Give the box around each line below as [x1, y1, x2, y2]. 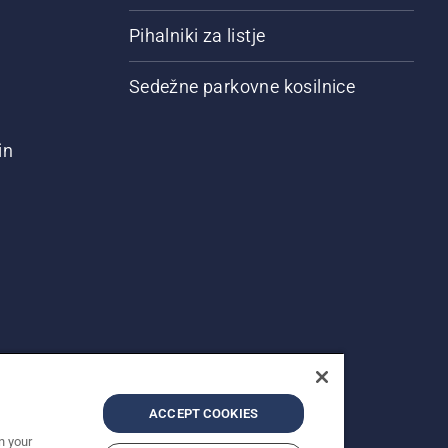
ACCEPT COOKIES [149, 406, 258, 421]
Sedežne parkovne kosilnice [128, 76, 356, 98]
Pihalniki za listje [128, 25, 266, 47]
